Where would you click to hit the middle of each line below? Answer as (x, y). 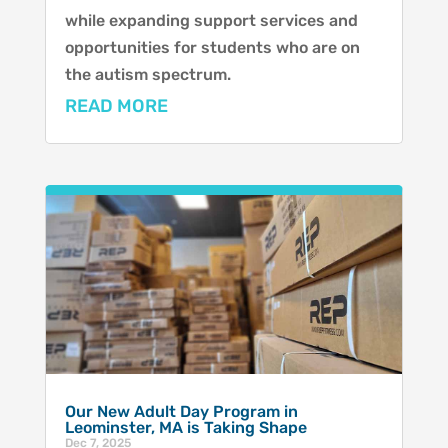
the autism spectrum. (147, 75)
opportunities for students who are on (212, 48)
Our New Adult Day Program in (181, 411)
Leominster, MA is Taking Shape (185, 427)
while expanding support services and (211, 21)
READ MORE (116, 106)
